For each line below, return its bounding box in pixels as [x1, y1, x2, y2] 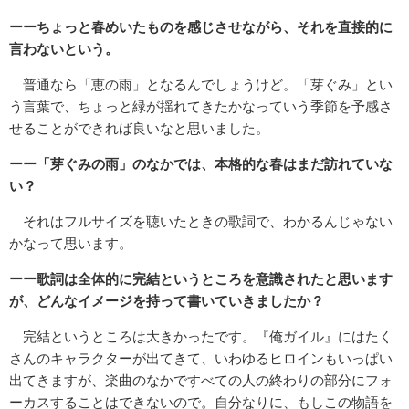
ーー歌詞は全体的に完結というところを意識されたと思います [9, 271, 393, 288]
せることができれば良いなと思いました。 [9, 121, 269, 137]
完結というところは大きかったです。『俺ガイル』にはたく [9, 329, 393, 345]
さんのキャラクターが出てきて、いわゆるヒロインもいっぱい [9, 351, 393, 367]
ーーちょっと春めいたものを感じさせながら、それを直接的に [9, 19, 393, 36]
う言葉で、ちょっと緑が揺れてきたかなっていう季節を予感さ [9, 99, 393, 115]
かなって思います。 [9, 236, 132, 252]
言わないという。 [9, 41, 119, 58]
